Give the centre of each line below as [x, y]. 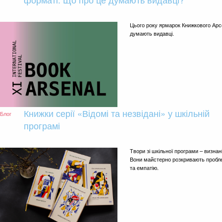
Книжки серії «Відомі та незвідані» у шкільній [117, 113]
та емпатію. [144, 167]
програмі [42, 125]
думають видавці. [152, 33]
